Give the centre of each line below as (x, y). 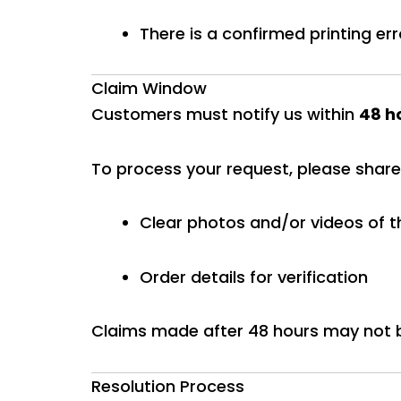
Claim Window (149, 88)
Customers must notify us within (225, 114)
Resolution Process (168, 386)
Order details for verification (254, 277)
